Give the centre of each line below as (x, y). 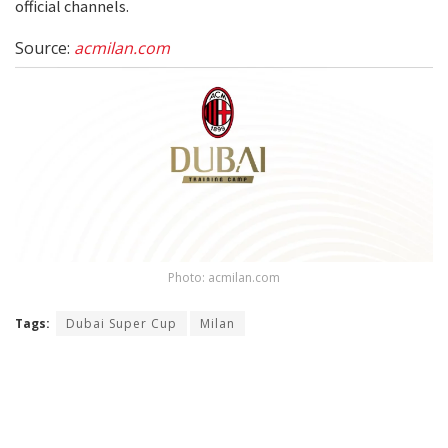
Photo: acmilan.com (224, 277)
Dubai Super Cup (121, 323)
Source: (44, 47)
